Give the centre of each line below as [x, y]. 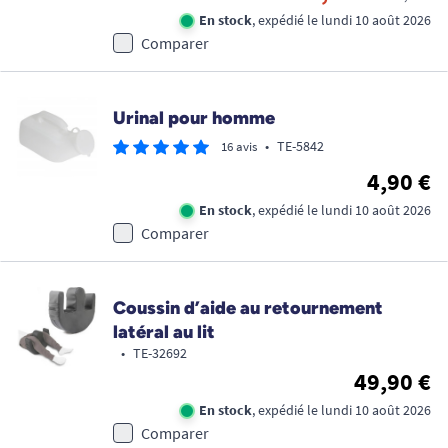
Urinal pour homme [194, 118]
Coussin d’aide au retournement [248, 308]
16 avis [239, 147]
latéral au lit [164, 332]
